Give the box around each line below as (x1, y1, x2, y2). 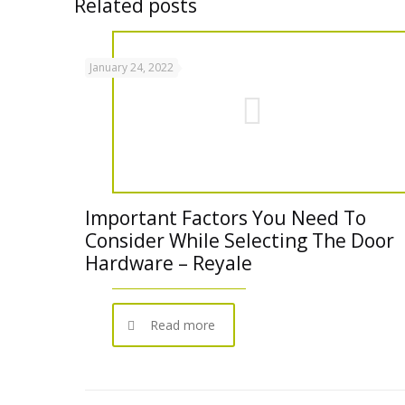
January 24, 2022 (89, 60, 174, 75)
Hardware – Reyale (85, 250, 252, 276)
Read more (150, 316, 215, 334)
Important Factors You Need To (85, 205, 366, 231)
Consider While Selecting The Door (85, 228, 394, 253)
